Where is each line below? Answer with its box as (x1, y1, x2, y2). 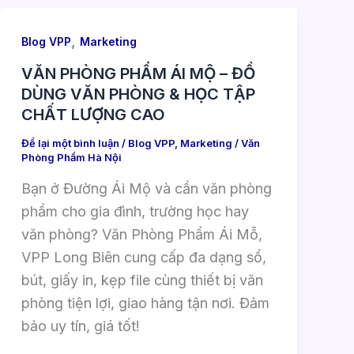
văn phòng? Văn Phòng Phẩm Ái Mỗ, (21, 225, 262, 243)
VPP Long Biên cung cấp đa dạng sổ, (21, 248, 266, 265)
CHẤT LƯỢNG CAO (21, 105, 165, 125)
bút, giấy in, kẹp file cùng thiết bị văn (21, 271, 263, 288)
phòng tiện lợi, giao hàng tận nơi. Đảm (21, 294, 269, 311)
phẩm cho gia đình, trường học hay (21, 202, 249, 220)
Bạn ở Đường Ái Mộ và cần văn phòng (21, 179, 272, 197)
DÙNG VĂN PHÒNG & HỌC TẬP (21, 85, 255, 104)
